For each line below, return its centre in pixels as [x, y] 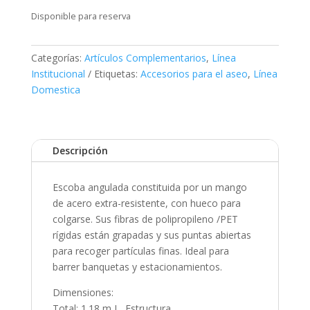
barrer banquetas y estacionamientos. [137, 267]
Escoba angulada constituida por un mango [149, 188]
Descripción [80, 151]
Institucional [58, 74]
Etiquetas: [117, 74]
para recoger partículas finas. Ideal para [140, 251]
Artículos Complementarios [145, 58]
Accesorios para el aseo [194, 74]
